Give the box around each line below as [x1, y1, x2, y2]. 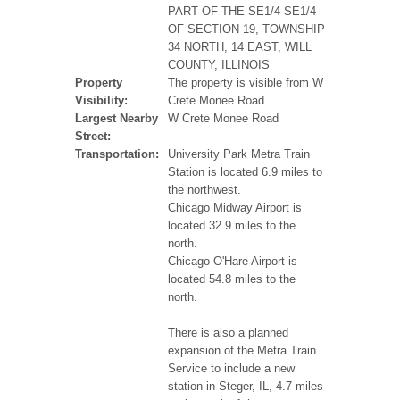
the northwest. [168, 183, 241, 197]
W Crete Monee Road [168, 112, 279, 126]
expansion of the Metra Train [168, 344, 316, 358]
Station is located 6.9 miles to [168, 165, 322, 179]
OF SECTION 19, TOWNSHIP [168, 22, 325, 37]
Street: [75, 129, 111, 144]
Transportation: [75, 147, 159, 162]
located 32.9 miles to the [168, 219, 296, 233]
